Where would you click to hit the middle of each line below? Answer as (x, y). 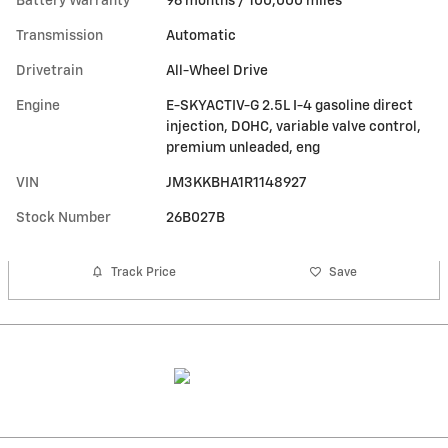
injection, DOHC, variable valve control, (294, 127)
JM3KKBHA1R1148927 (237, 183)
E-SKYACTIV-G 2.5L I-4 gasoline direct (290, 106)
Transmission (59, 36)
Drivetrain (49, 71)
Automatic (201, 36)
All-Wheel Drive (217, 71)
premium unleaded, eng (243, 148)
